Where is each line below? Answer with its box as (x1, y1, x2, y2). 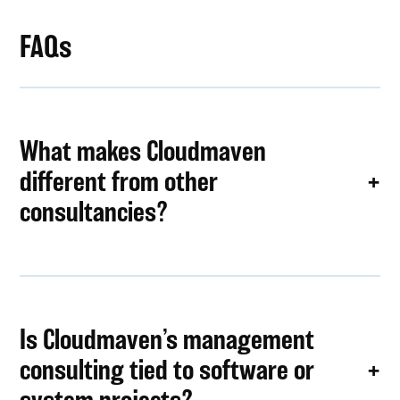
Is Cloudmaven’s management (20, 323, 315, 354)
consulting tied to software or (20, 354, 315, 385)
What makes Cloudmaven (20, 136, 267, 167)
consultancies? (20, 196, 169, 228)
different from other (20, 166, 219, 197)
